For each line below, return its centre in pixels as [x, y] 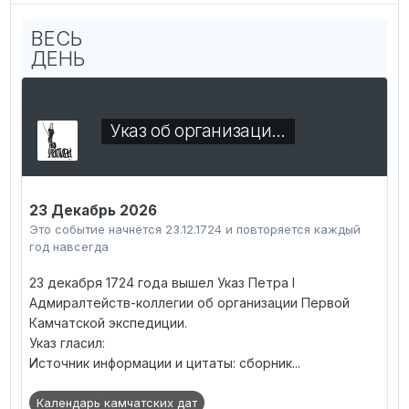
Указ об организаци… [198, 131]
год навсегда [69, 247]
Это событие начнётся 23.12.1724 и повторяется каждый [195, 230]
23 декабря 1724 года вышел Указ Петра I [162, 283]
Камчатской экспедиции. [108, 323]
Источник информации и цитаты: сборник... [165, 363]
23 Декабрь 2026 [93, 211]
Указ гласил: [67, 343]
